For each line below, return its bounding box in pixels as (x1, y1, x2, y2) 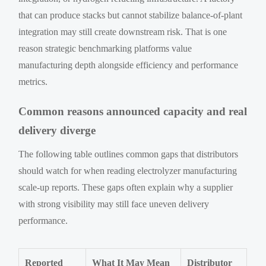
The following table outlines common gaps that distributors (18, 148, 239, 159)
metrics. (18, 76, 48, 87)
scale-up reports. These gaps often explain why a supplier (18, 182, 233, 192)
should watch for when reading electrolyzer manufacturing (18, 165, 237, 176)
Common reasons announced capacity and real (18, 104, 248, 118)
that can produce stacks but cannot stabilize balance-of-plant (18, 9, 243, 20)
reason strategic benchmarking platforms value (18, 43, 192, 53)
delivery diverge (18, 123, 96, 137)
